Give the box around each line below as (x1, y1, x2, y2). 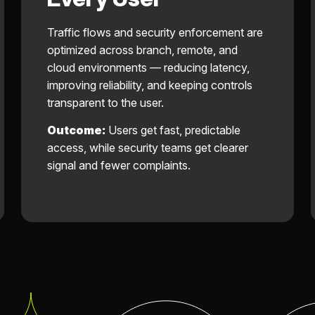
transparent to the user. (47, 96, 165, 110)
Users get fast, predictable (105, 122, 241, 137)
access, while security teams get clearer (47, 140, 249, 155)
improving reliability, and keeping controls (47, 78, 253, 93)
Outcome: (47, 122, 106, 137)
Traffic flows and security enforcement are (47, 25, 264, 40)
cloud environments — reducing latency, (47, 60, 250, 75)
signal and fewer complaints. (47, 157, 191, 172)
